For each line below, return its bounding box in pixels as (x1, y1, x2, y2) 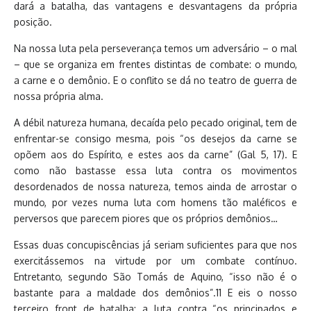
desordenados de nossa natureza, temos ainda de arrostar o (14, 180, 297, 192)
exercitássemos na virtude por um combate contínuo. (14, 254, 297, 267)
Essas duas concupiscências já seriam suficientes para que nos (14, 238, 297, 251)
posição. (14, 15, 52, 28)
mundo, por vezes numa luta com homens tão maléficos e (14, 196, 297, 208)
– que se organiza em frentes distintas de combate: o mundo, (14, 58, 297, 70)
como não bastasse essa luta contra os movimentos (14, 164, 297, 176)
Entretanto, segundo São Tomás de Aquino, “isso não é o (14, 270, 297, 283)
